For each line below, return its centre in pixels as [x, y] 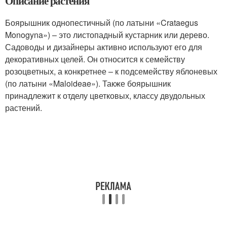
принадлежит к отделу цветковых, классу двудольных [105, 96]
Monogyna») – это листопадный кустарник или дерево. [107, 35]
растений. [24, 108]
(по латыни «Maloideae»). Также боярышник [88, 83]
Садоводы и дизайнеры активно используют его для [104, 47]
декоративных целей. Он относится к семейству [95, 59]
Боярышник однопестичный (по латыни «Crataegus [102, 23]
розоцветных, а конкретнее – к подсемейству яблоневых [111, 71]
